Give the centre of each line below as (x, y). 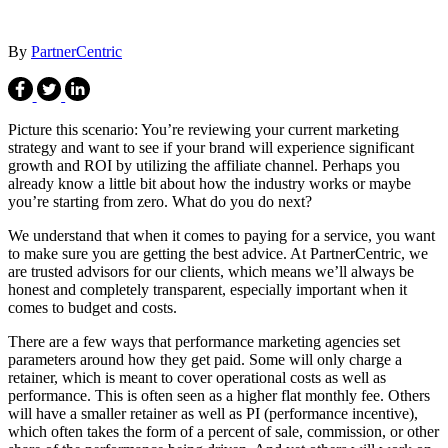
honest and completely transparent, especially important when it (207, 290)
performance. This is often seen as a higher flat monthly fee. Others (219, 396)
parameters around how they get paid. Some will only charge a (205, 360)
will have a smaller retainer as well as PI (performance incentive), (213, 414)
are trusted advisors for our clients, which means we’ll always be (211, 272)
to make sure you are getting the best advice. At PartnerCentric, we (218, 254)
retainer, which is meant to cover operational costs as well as (197, 378)
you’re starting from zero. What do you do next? (160, 202)
